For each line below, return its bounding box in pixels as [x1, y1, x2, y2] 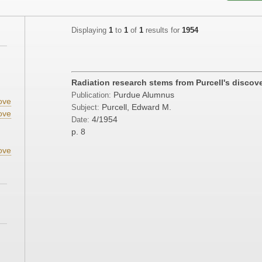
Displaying [71, 26, 109, 35]
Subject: [71, 104, 99, 112]
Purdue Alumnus [113, 90, 174, 100]
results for [143, 26, 182, 35]
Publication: [71, 91, 113, 100]
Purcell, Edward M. [102, 102, 171, 112]
